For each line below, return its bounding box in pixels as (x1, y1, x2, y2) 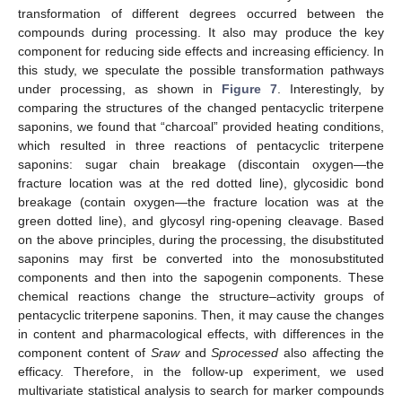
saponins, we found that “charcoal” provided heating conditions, (18, 118, 384, 134)
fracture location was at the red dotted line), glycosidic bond (18, 175, 384, 190)
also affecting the (278, 345, 384, 360)
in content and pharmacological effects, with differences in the (18, 326, 384, 341)
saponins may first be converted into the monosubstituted (18, 250, 384, 266)
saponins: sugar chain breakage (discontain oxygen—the (18, 156, 384, 171)
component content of (18, 345, 151, 360)
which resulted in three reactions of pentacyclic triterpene (18, 137, 384, 153)
